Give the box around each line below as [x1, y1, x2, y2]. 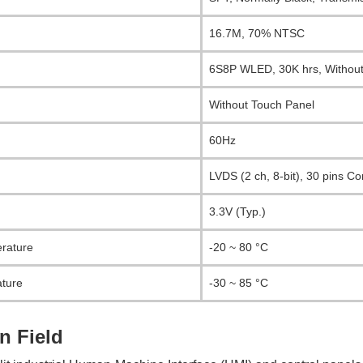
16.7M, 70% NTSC [209, 27, 305, 41]
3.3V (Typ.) [209, 205, 266, 219]
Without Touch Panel [209, 98, 314, 112]
